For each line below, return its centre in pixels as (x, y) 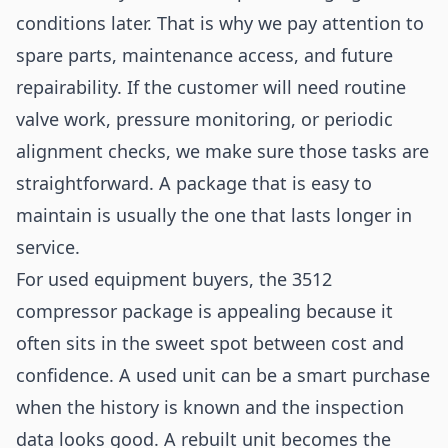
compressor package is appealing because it (204, 311)
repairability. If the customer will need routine (211, 87)
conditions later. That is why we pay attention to (220, 23)
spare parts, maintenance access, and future (204, 55)
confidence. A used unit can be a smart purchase (223, 375)
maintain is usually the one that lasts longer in (214, 215)
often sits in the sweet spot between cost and (210, 343)
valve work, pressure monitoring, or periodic (204, 119)
